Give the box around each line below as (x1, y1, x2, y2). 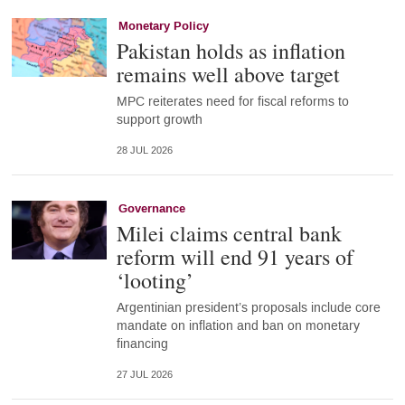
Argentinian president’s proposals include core (116, 298, 381, 316)
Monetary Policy (118, 17, 209, 34)
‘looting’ (116, 265, 193, 295)
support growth (116, 110, 202, 128)
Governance (118, 200, 185, 217)
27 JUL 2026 (116, 368, 173, 381)
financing (116, 334, 168, 353)
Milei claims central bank (116, 218, 342, 248)
